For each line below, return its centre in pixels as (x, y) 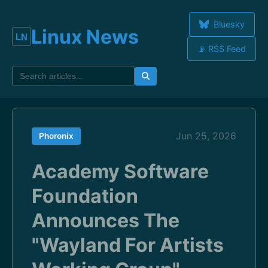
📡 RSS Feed (222, 49)
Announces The (106, 220)
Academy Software (120, 171)
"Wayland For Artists (128, 245)
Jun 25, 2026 (206, 136)
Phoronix (56, 136)
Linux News (85, 36)
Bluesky (228, 24)
